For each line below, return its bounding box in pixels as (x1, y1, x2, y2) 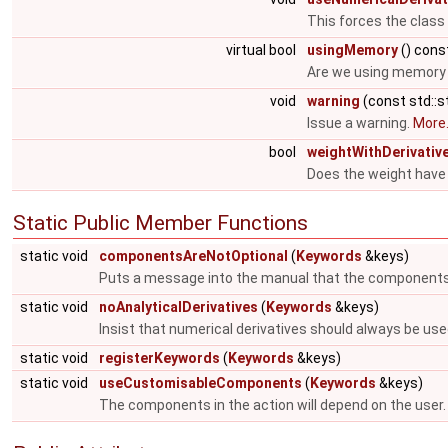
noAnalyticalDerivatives (99, 299, 258, 315)
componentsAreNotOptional (99, 248, 288, 264)
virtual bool (226, 42, 299, 58)
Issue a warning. (307, 115, 413, 131)
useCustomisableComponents (99, 375, 302, 391)
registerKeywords (99, 350, 220, 366)
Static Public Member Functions (13, 211, 308, 235)
